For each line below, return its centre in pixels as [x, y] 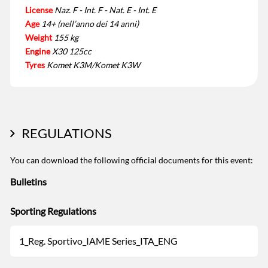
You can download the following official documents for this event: [132, 160]
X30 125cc [72, 51]
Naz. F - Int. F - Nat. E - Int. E [105, 10]
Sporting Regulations [53, 211]
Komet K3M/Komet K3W [93, 65]
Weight [39, 37]
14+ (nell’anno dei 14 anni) [90, 23]
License [39, 10]
